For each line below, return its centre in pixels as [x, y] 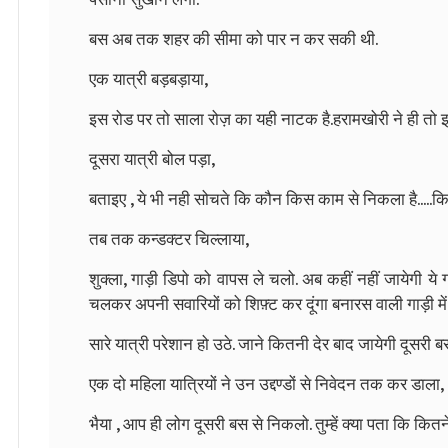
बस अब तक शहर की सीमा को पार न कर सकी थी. [233, 39]
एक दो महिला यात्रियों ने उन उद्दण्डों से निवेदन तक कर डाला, [266, 384]
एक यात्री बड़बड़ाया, [148, 79]
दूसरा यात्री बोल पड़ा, [152, 159]
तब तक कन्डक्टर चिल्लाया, [169, 239]
